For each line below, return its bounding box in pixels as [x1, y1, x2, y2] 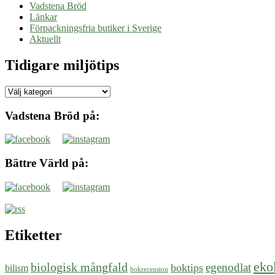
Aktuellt [29, 34, 61, 45]
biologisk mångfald [31, 260, 128, 274]
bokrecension [130, 265, 168, 273]
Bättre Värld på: [5, 157, 88, 170]
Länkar [29, 12, 57, 23]
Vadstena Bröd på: [5, 109, 99, 122]
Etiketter [5, 227, 62, 243]
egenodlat [206, 260, 251, 274]
